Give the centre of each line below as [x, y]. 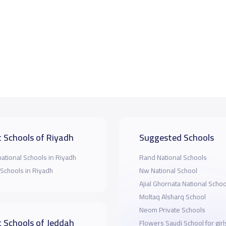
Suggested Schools [176, 138]
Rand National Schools [173, 158]
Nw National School [168, 171]
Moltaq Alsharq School [172, 197]
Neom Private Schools [172, 210]
